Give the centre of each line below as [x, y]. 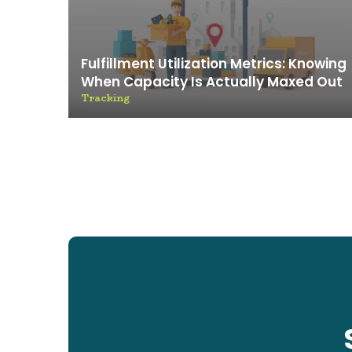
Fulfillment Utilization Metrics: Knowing [214, 64]
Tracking [105, 98]
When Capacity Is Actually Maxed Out [212, 82]
